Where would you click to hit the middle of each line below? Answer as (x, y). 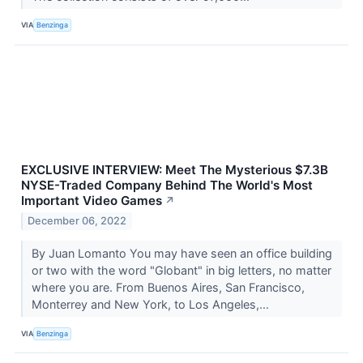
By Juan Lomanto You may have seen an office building (181, 254)
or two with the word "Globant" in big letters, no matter (181, 271)
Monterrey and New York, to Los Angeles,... (152, 305)
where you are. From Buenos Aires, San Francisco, (168, 288)
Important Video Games (92, 200)
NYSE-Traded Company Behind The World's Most (167, 185)
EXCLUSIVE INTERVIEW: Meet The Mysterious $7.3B (175, 169)
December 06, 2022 (77, 221)
